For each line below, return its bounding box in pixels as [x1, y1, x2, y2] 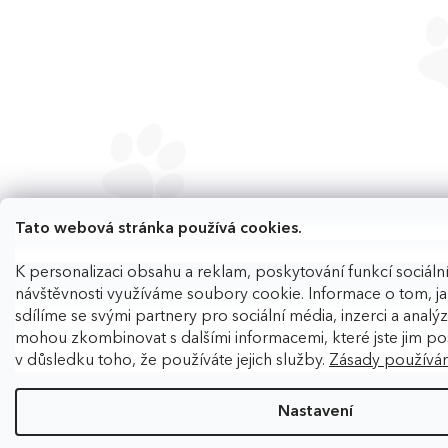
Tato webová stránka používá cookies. [15, 221, 302, 237]
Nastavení [277, 404, 353, 420]
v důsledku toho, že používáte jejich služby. [15, 353, 329, 369]
